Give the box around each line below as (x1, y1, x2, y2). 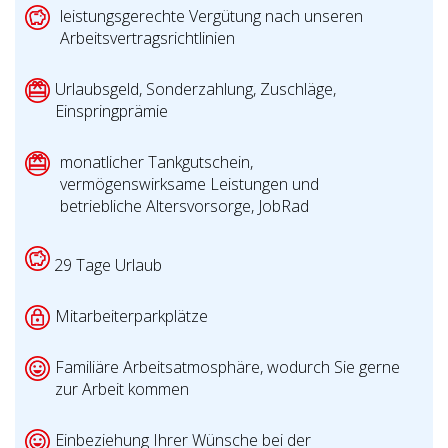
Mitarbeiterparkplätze (55, 305, 208, 328)
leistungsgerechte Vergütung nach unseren (60, 5, 363, 28)
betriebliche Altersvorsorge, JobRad (60, 195, 309, 218)
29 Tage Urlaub (50, 254, 162, 277)
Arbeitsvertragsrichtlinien (60, 27, 235, 50)
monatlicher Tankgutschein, (60, 151, 253, 174)
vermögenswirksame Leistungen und (60, 173, 319, 196)
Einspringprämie (55, 100, 168, 123)
